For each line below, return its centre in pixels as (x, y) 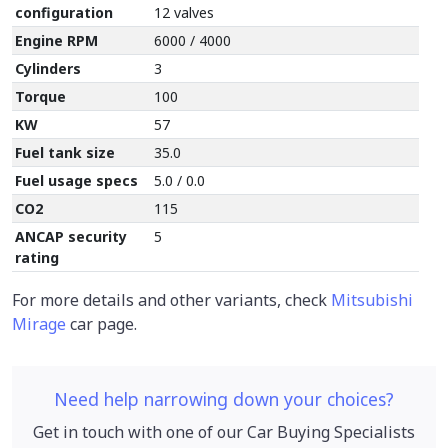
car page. (103, 323)
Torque (41, 96)
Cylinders (48, 68)
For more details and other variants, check (169, 299)
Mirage (39, 323)
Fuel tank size (65, 152)
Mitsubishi (372, 299)
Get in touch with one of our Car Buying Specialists (224, 431)
